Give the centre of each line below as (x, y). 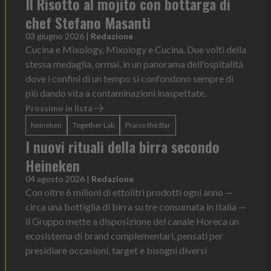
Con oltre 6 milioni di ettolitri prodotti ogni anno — (129, 192)
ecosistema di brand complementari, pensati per (124, 236)
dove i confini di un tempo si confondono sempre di (129, 78)
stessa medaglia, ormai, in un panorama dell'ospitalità (134, 64)
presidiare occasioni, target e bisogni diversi (116, 250)
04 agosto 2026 (55, 179)
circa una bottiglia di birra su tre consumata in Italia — (136, 207)
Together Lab (93, 125)
